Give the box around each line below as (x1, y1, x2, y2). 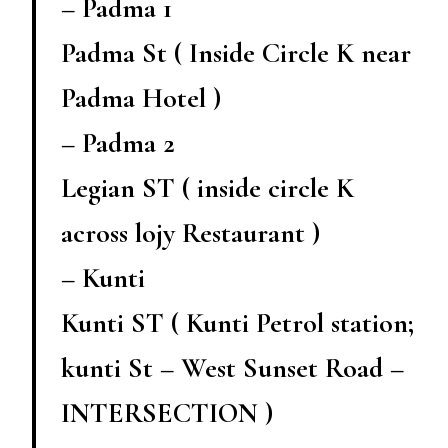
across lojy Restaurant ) (61, 215, 320, 250)
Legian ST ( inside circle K (61, 170, 354, 205)
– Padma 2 (61, 125, 175, 160)
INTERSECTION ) (61, 395, 273, 430)
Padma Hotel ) (61, 80, 221, 115)
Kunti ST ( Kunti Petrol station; (61, 305, 414, 340)
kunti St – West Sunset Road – (61, 350, 404, 385)
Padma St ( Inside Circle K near (61, 35, 411, 70)
